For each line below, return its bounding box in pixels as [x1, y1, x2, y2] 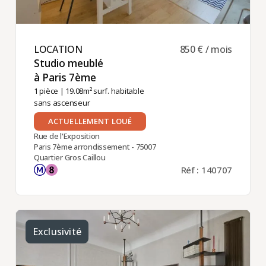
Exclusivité [32, 224, 81, 238]
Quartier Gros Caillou [33, 151, 106, 163]
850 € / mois [179, 42, 233, 56]
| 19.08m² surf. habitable [58, 85, 144, 96]
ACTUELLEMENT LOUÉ [47, 115, 132, 126]
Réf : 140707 [180, 163, 233, 176]
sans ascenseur [33, 97, 90, 108]
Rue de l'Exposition [33, 130, 100, 141]
